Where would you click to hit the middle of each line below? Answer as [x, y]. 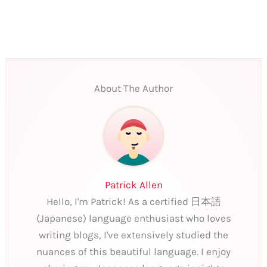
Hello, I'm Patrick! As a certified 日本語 [133, 202]
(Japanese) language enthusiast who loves [133, 218]
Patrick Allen [133, 185]
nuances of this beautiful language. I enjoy [133, 252]
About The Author [133, 89]
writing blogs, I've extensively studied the [133, 235]
